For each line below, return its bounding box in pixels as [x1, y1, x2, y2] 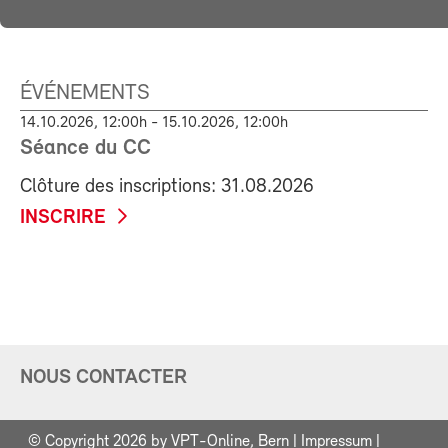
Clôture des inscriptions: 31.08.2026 [20, 177, 314, 197]
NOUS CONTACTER [20, 366, 187, 388]
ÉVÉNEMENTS [20, 82, 150, 105]
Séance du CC [20, 137, 151, 160]
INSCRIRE [20, 208, 106, 228]
